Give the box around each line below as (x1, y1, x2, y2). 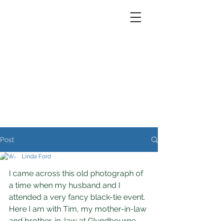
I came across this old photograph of (9, 169, 145, 178)
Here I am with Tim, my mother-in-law (9, 204, 148, 214)
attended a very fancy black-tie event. (9, 192, 147, 202)
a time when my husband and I (9, 181, 122, 190)
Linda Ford (22, 153, 51, 160)
